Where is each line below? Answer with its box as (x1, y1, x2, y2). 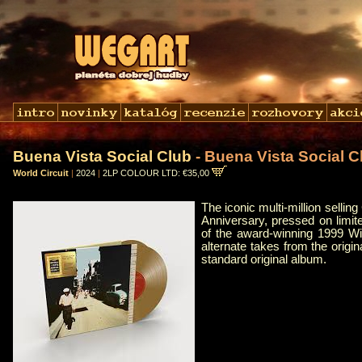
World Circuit (13, 168, 69, 178)
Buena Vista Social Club (13, 148, 192, 165)
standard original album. (201, 253, 326, 267)
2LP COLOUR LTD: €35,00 (103, 168, 212, 178)
